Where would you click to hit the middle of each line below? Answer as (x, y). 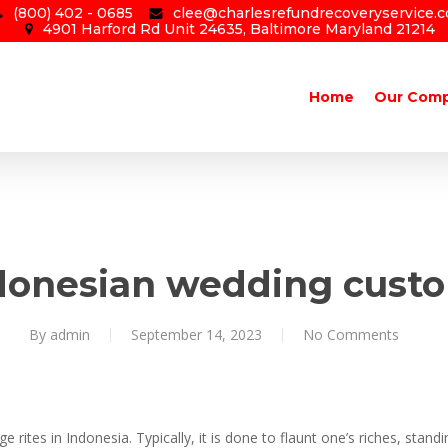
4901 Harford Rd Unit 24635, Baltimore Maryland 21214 (238, 29)
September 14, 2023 (196, 334)
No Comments (351, 334)
